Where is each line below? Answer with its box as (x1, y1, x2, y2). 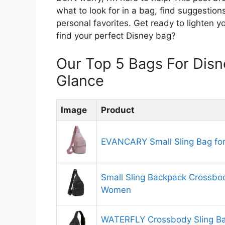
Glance (56, 71, 104, 89)
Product (101, 104, 135, 115)
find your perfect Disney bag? (56, 31, 176, 41)
